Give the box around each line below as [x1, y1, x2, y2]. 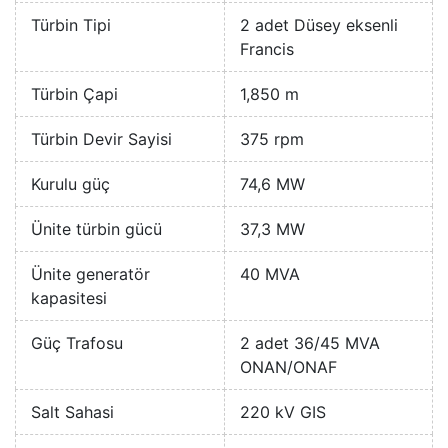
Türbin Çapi [31, 84, 118, 105]
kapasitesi [31, 288, 107, 309]
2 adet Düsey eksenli [240, 15, 398, 36]
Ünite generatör [31, 264, 150, 285]
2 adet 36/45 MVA [240, 333, 380, 354]
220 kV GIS [240, 402, 326, 423]
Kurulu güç [31, 174, 110, 195]
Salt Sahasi [31, 402, 114, 423]
